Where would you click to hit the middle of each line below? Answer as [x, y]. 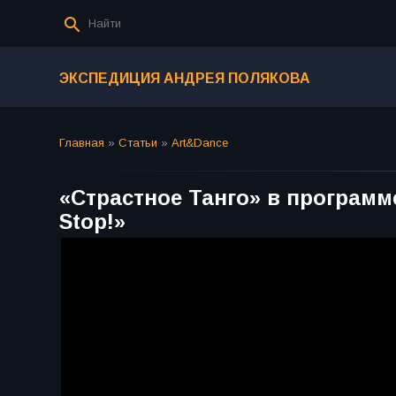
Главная [82, 143]
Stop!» [92, 221]
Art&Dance [200, 143]
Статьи [138, 143]
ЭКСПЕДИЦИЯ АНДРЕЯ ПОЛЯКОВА [185, 78]
